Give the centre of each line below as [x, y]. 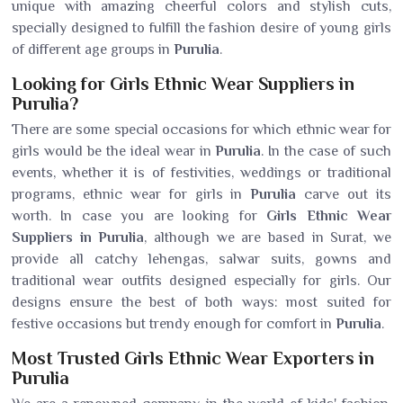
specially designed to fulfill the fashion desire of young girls [201, 28]
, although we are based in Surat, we [268, 237]
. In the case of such [327, 151]
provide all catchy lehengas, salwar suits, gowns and [201, 259]
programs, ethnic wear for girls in [131, 194]
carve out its [348, 194]
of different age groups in [93, 49]
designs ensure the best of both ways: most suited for [201, 302]
